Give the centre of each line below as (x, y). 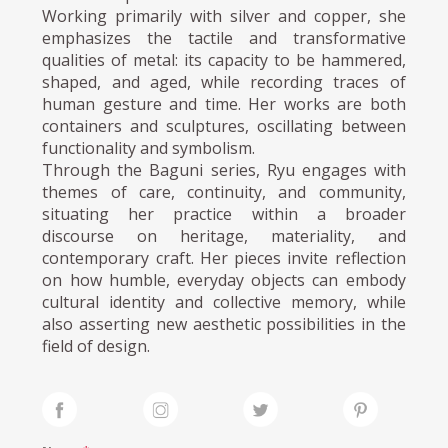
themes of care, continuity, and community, (224, 191)
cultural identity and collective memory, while (224, 301)
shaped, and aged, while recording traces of (224, 81)
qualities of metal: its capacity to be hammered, (224, 59)
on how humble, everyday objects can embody (224, 279)
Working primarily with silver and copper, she (224, 15)
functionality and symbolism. (149, 147)
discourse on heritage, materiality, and (224, 235)
